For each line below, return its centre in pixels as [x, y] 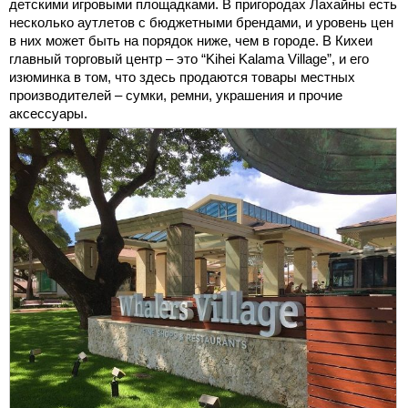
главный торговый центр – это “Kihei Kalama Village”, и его [189, 58]
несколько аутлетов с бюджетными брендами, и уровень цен [201, 22]
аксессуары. [48, 113]
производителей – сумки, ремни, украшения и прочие [176, 95]
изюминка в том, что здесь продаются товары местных [182, 76]
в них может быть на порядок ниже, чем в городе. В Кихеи [191, 40]
